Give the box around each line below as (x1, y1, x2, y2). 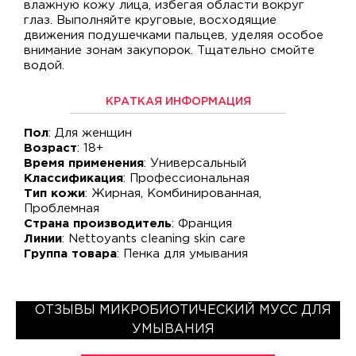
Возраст (24, 143, 77, 153)
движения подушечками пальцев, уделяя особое (24, 30, 323, 41)
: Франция (172, 219, 232, 229)
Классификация (24, 173, 123, 184)
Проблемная (24, 203, 99, 214)
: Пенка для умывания (117, 249, 248, 259)
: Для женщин (48, 128, 132, 138)
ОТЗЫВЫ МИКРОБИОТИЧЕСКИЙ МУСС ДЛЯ (35, 304, 331, 316)
